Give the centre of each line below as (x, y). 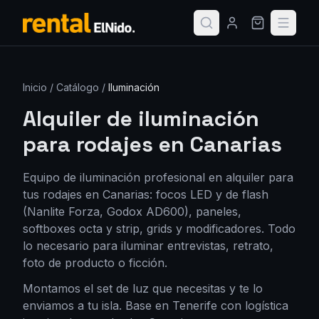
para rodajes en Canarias (152, 144)
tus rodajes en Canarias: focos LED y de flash (146, 194)
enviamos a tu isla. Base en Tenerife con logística (156, 305)
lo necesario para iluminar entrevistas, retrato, (148, 246)
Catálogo (78, 87)
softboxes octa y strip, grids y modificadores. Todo (159, 229)
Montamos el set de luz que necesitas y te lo (143, 288)
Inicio (35, 87)
